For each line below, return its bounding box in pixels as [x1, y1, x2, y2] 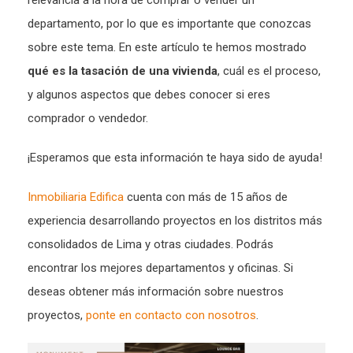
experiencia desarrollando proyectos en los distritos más [28, 214, 322, 229]
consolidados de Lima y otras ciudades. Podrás [28, 237, 273, 252]
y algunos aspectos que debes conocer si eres [28, 87, 270, 102]
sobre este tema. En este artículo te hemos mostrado [28, 40, 307, 55]
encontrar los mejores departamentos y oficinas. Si [28, 261, 293, 276]
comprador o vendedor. [28, 111, 151, 126]
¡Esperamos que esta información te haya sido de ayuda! [28, 150, 322, 165]
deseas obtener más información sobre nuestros [28, 284, 284, 299]
